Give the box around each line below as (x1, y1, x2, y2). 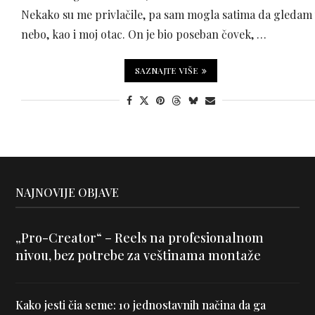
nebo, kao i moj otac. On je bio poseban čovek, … (20, 27, 266, 42)
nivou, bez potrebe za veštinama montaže (15, 247, 261, 264)
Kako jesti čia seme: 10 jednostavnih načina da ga (15, 297, 266, 313)
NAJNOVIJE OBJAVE (15, 185, 119, 200)
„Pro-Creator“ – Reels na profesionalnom (15, 229, 264, 247)
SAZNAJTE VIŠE (135, 65, 199, 77)
